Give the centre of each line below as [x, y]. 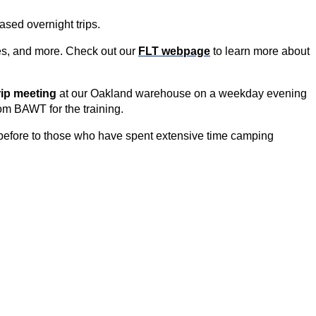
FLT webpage [174, 51]
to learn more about [260, 51]
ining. [113, 109]
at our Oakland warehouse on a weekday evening [182, 93]
